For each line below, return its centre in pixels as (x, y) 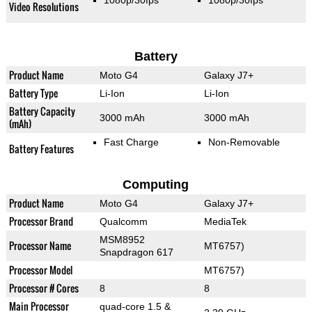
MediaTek (225, 222)
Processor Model (40, 270)
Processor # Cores (44, 288)
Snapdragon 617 (136, 252)
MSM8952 (122, 240)
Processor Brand (41, 221)
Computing (156, 185)
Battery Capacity (42, 111)
